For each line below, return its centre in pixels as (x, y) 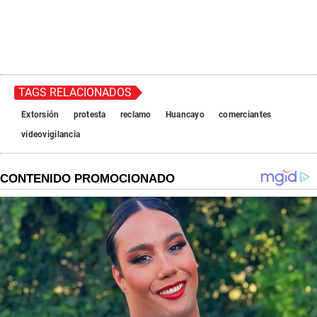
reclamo (136, 115)
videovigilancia (51, 135)
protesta (90, 115)
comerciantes (245, 115)
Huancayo (185, 115)
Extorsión (40, 115)
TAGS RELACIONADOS (75, 93)
